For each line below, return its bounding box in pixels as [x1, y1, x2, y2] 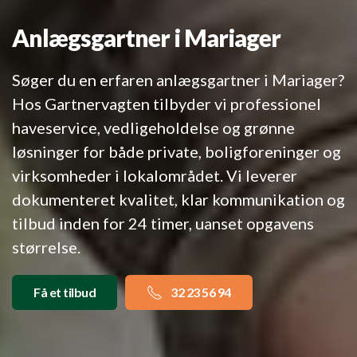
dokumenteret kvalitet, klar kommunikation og [12, 190, 345, 210]
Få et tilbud [33, 284, 96, 300]
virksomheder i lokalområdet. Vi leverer [12, 166, 297, 186]
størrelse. [12, 237, 80, 257]
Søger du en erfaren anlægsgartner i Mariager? [12, 70, 344, 90]
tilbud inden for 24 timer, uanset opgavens [12, 214, 314, 233]
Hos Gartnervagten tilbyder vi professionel [12, 94, 321, 114]
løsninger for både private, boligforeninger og [12, 142, 341, 162]
